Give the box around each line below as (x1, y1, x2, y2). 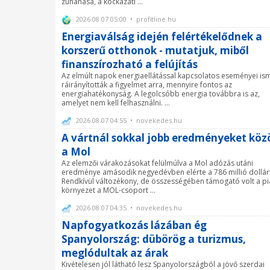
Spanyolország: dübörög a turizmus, (61, 232, 246, 246)
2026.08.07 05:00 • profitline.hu (74, 14, 176, 24)
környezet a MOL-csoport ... (61, 184, 155, 195)
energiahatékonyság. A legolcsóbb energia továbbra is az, (61, 88, 260, 99)
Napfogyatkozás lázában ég (61, 218, 207, 232)
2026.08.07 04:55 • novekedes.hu (74, 115, 182, 125)
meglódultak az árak (61, 246, 168, 260)
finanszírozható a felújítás (61, 57, 198, 71)
